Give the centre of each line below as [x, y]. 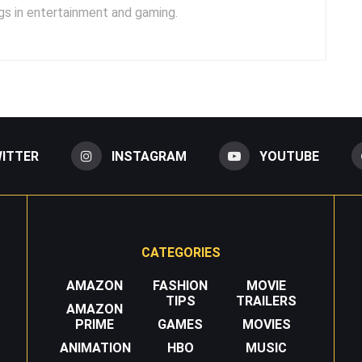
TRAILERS [267, 301]
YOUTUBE [289, 157]
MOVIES [266, 325]
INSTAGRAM [149, 157]
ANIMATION [95, 348]
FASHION [181, 286]
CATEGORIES [181, 253]
